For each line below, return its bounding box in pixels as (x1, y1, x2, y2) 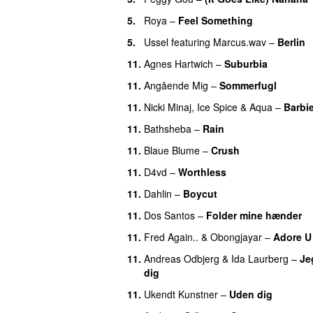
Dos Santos (144, 208, 195, 222)
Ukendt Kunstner (144, 286, 218, 301)
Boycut (183, 186, 217, 201)
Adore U (273, 229, 312, 244)
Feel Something (178, 13, 253, 27)
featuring (171, 34, 210, 49)
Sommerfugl (219, 78, 277, 92)
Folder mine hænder (206, 208, 302, 222)
